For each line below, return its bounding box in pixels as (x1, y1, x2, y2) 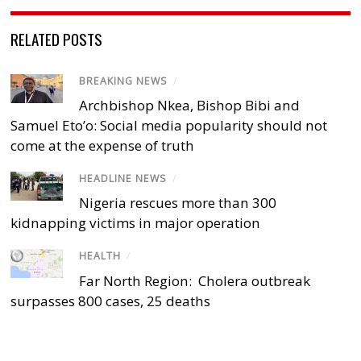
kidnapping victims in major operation (10, 214, 261, 233)
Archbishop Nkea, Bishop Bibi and (79, 96, 301, 115)
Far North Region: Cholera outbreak (79, 271, 311, 290)
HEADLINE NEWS (79, 172, 168, 186)
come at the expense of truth (10, 136, 195, 156)
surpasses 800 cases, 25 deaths (10, 291, 211, 310)
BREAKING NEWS (79, 73, 168, 88)
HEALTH (79, 249, 122, 263)
